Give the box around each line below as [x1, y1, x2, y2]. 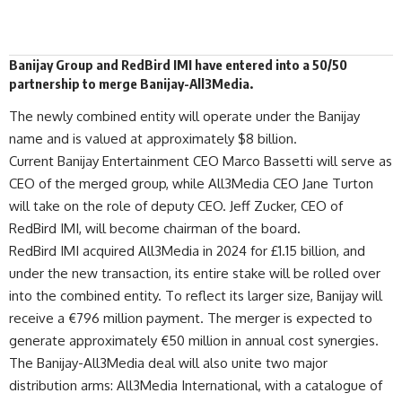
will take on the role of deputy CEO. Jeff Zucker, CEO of [9, 197, 343, 215]
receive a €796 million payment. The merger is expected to [9, 310, 372, 328]
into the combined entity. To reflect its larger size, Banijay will [9, 287, 382, 305]
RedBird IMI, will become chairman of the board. [9, 220, 301, 238]
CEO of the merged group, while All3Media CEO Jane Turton [9, 175, 373, 193]
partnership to [9, 74, 99, 92]
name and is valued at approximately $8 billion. [9, 130, 297, 148]
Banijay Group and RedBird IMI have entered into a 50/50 [9, 56, 347, 73]
